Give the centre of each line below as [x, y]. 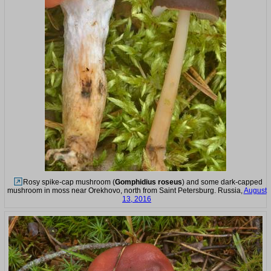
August [255, 190]
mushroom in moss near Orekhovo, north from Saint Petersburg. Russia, [125, 190]
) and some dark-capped [222, 182]
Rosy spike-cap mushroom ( [69, 182]
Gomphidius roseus [148, 182]
